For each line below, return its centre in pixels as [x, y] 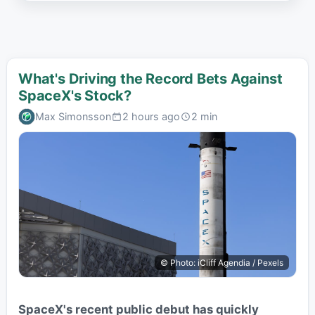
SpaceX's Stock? [75, 96]
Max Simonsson [73, 116]
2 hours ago [151, 116]
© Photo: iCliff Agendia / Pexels [222, 263]
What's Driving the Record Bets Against [150, 79]
